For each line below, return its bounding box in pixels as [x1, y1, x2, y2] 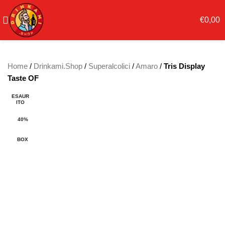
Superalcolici [88, 62, 130, 70]
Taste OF [8, 74, 39, 82]
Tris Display [164, 62, 205, 70]
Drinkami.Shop [34, 62, 82, 70]
